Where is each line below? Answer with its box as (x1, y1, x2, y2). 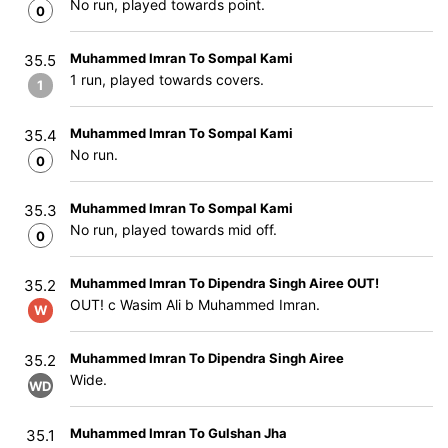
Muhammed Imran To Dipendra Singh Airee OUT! (70, 275, 379, 291)
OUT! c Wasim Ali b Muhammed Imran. (70, 296, 320, 313)
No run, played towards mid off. (70, 221, 277, 238)
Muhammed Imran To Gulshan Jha (70, 425, 287, 441)
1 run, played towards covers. (70, 71, 264, 88)
